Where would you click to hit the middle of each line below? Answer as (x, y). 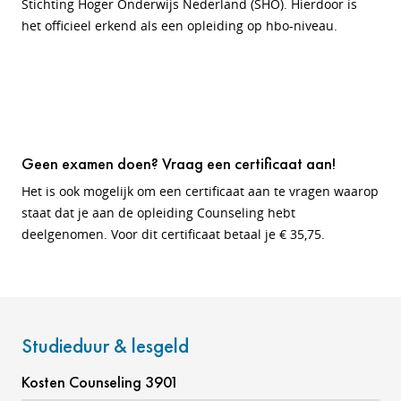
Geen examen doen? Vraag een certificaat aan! (179, 163)
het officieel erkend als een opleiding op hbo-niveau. (179, 26)
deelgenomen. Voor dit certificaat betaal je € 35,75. (173, 234)
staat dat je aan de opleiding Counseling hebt (158, 213)
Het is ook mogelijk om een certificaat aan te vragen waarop (200, 191)
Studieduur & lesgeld (105, 346)
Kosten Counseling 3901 (100, 382)
